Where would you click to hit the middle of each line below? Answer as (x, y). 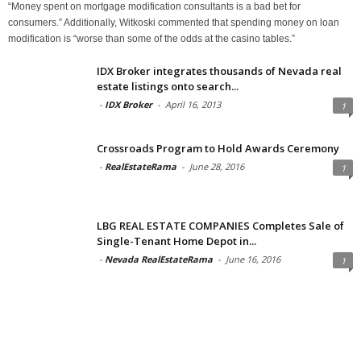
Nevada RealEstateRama (159, 259)
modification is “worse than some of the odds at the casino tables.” (151, 38)
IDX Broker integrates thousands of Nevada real (219, 71)
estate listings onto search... (168, 86)
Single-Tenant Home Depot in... (176, 241)
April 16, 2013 (193, 104)
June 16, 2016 (253, 259)
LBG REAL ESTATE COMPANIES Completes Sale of (220, 225)
